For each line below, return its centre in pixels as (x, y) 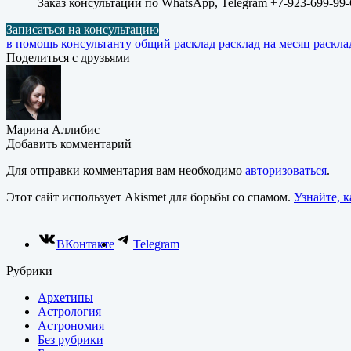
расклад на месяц (264, 43)
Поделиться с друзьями (68, 57)
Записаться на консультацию (83, 29)
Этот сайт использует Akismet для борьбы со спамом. (150, 197)
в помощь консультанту (69, 43)
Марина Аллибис (53, 129)
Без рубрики (71, 339)
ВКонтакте (85, 244)
